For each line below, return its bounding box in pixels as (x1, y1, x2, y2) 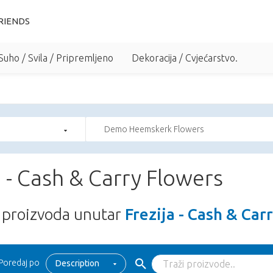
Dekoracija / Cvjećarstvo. (132, 52, 238, 63)
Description (55, 258, 99, 268)
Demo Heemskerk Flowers (104, 124, 204, 134)
